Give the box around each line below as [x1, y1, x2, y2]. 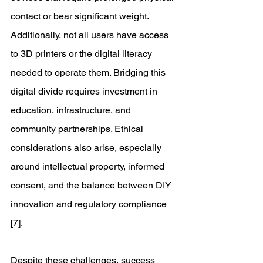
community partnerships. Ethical [11, 123, 146, 134]
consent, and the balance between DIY [11, 180, 174, 191]
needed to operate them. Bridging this [11, 67, 168, 78]
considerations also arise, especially [11, 142, 164, 153]
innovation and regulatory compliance [11, 198, 169, 210]
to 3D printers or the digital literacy [11, 48, 154, 59]
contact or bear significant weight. [11, 11, 151, 22]
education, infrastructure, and [11, 104, 133, 116]
